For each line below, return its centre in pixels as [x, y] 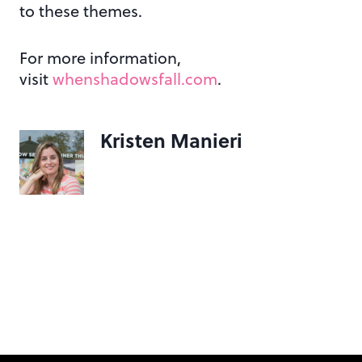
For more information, [100, 57]
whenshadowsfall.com [135, 78]
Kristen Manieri [171, 140]
